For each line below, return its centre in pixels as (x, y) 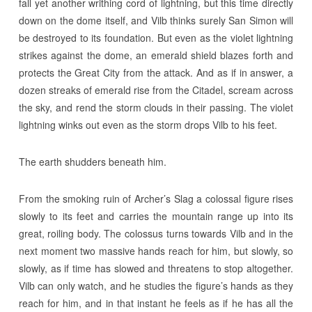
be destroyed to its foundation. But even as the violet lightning (156, 38)
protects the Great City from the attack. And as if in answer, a (156, 72)
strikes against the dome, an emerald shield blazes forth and (156, 55)
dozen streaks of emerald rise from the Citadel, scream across (156, 90)
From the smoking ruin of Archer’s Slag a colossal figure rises (156, 198)
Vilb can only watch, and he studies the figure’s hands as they (156, 286)
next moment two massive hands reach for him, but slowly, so (156, 251)
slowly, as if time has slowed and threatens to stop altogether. (156, 268)
